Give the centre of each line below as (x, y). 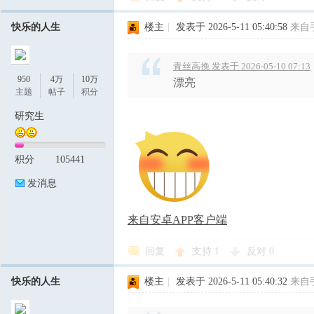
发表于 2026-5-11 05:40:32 (232, 281)
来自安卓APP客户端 (177, 220)
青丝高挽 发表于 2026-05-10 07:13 (242, 66)
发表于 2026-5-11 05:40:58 (232, 27)
